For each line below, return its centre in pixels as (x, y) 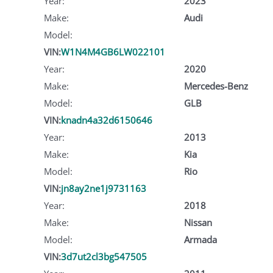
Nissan (198, 222)
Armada (200, 239)
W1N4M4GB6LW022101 (113, 51)
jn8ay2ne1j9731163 (104, 188)
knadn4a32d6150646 (107, 120)
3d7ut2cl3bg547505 (104, 256)
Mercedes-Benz (216, 86)
